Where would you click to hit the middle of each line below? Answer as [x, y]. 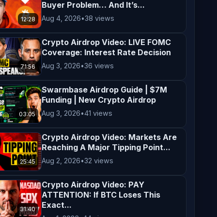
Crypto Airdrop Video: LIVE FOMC [107, 42]
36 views [99, 66]
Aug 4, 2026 [62, 18]
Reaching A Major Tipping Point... [106, 147]
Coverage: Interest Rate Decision [107, 52]
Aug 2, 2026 [61, 161]
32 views [99, 161]
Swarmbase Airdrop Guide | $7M [105, 90]
